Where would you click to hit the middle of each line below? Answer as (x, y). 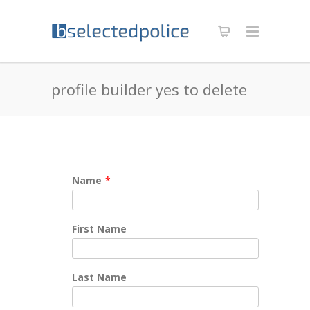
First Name (99, 229)
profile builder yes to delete (149, 89)
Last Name (99, 277)
